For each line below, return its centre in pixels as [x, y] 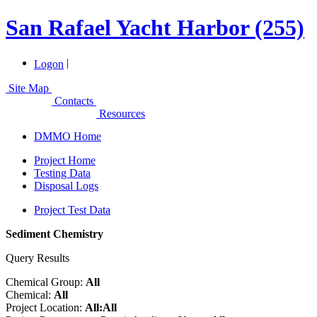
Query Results [38, 258]
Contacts [74, 100]
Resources [121, 113]
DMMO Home [68, 136]
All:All [101, 307]
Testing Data [62, 173]
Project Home [65, 160]
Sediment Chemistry [54, 234]
